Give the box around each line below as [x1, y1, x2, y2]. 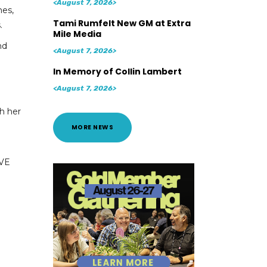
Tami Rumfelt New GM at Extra [52, 17, 191, 29]
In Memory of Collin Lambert [52, 66, 182, 77]
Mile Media [52, 28, 101, 40]
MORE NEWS [71, 123, 113, 132]
